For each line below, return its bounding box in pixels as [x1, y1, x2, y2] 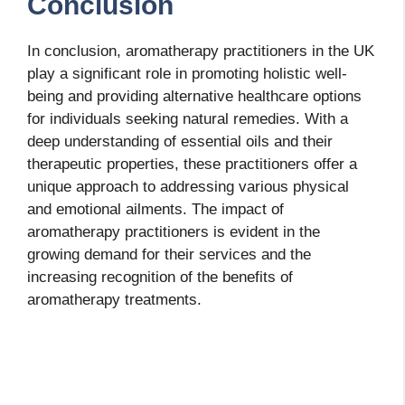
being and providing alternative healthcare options [27, 88, 362, 106]
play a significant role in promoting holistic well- [27, 65, 347, 83]
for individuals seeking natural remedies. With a [27, 110, 348, 128]
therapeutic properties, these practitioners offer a [27, 155, 357, 174]
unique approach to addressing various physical [27, 178, 349, 196]
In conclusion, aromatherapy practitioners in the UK [27, 42, 374, 61]
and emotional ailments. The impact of [27, 201, 284, 219]
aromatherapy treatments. [27, 291, 202, 309]
